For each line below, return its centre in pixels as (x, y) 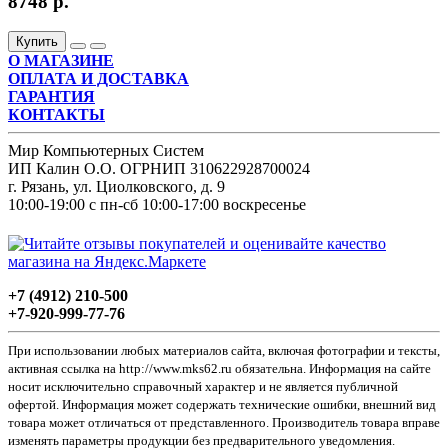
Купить (37, 42)
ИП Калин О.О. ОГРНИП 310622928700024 (159, 169)
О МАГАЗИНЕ (61, 61)
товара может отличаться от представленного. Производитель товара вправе (224, 423)
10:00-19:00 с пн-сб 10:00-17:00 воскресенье (157, 205)
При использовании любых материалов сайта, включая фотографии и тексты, (224, 351)
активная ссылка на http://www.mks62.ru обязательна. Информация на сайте (219, 369)
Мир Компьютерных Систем (106, 151)
